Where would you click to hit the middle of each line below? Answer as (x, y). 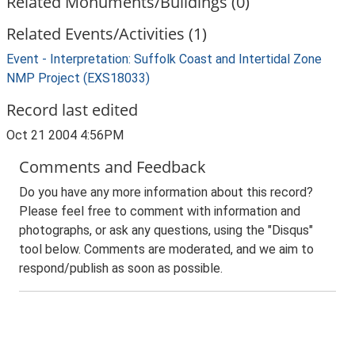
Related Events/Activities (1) (107, 34)
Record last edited (72, 110)
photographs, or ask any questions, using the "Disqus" (166, 230)
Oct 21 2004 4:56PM (65, 135)
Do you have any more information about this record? (166, 192)
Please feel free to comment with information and (160, 211)
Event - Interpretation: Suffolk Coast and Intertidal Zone (164, 59)
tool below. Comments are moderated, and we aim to (166, 249)
